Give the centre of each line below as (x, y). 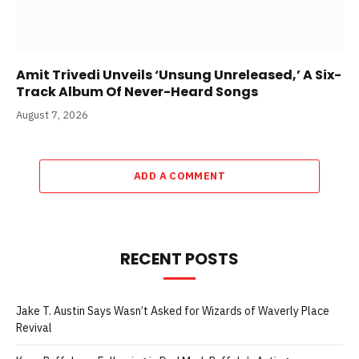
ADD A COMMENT (179, 176)
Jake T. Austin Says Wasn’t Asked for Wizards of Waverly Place (173, 311)
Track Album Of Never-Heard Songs (137, 92)
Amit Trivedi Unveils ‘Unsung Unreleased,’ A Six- (179, 75)
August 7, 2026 (52, 115)
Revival (34, 328)
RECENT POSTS (179, 259)
